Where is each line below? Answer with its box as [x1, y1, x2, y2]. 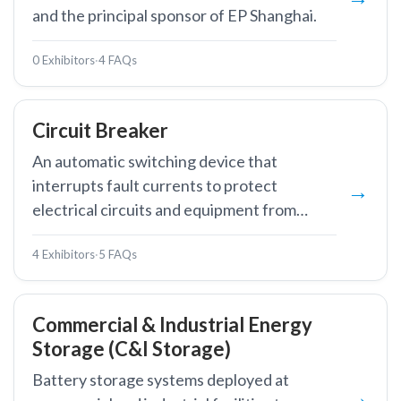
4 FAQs [98, 53, 137, 67]
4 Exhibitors [32, 247, 95, 261]
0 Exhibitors [32, 53, 95, 67]
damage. [32, 224, 91, 243]
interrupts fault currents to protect [32, 175, 277, 195]
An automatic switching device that [32, 151, 277, 171]
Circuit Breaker [32, 118, 168, 142]
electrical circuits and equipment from [32, 200, 296, 219]
